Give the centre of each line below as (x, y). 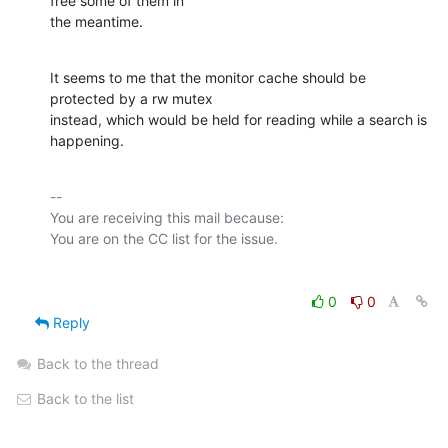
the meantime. (96, 21)
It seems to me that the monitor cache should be (208, 77)
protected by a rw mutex (131, 98)
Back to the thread (98, 363)
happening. (87, 140)
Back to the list (83, 398)
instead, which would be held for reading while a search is (238, 119)
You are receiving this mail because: (167, 217)
